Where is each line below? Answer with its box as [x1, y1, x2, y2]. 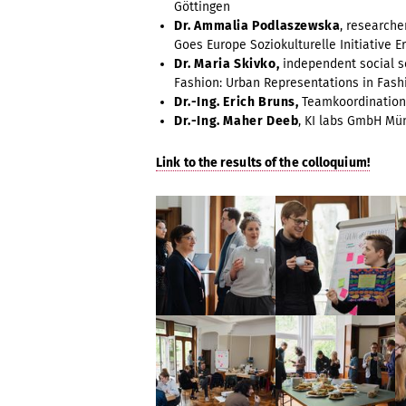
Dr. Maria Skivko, [174, 56, 283, 72]
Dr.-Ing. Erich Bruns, [174, 94, 303, 110]
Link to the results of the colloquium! [156, 155, 370, 170]
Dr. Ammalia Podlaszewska [174, 18, 341, 34]
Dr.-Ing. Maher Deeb [174, 113, 299, 129]
